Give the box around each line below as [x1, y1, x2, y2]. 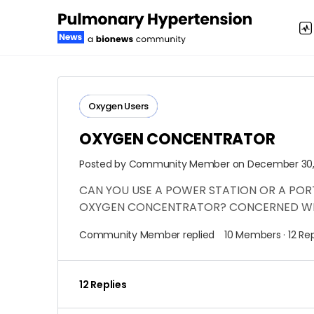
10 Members [224, 228, 281, 242]
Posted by [79, 157, 129, 171]
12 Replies [79, 277, 127, 292]
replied [182, 228, 215, 242]
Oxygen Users [88, 100, 149, 113]
